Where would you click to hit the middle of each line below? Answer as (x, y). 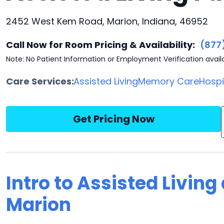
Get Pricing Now (113, 119)
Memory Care (169, 81)
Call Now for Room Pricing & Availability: (100, 45)
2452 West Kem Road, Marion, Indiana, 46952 (107, 21)
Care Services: (40, 81)
